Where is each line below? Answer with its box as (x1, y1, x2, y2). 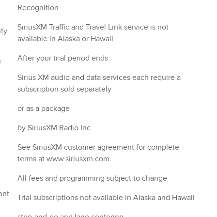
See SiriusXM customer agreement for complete (17, 142, 179, 153)
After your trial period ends (17, 53, 108, 63)
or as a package (17, 104, 70, 114)
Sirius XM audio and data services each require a (17, 73, 181, 83)
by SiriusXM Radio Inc (17, 123, 91, 133)
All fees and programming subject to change (17, 173, 167, 184)
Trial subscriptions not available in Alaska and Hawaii (17, 193, 195, 203)
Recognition (17, 3, 59, 13)
